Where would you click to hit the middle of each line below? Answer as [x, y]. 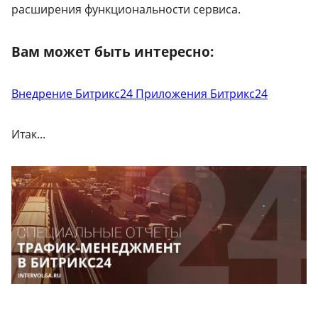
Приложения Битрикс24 [202, 93]
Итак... [28, 134]
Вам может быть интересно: [113, 51]
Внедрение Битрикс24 [73, 93]
